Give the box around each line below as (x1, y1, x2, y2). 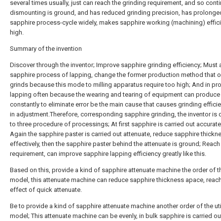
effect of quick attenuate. (10, 186, 82, 193)
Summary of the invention (10, 45, 82, 52)
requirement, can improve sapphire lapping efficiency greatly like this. (10, 150, 206, 157)
